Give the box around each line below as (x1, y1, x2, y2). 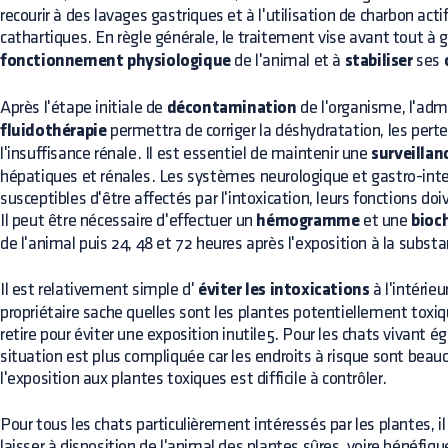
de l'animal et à (230, 52, 345, 69)
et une (359, 212, 412, 229)
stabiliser (344, 52, 413, 71)
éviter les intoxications (198, 281, 370, 300)
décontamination (166, 99, 297, 118)
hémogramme (256, 212, 360, 231)
